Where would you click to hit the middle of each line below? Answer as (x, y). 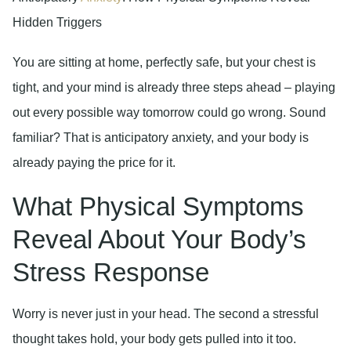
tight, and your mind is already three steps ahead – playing (174, 87)
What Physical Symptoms (158, 207)
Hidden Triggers (57, 22)
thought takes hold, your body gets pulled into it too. (154, 339)
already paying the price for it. (94, 162)
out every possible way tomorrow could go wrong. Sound (169, 112)
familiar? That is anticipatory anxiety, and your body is (161, 137)
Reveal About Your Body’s (159, 240)
